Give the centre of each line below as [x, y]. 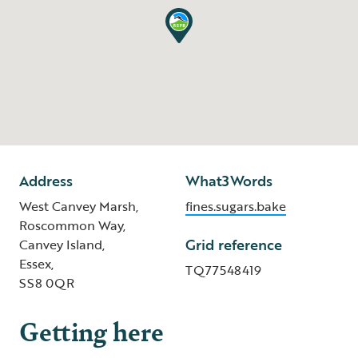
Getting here [91, 330]
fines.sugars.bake [236, 206]
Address [46, 181]
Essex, [36, 264]
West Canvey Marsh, [79, 206]
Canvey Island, [62, 245]
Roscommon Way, [72, 225]
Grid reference [234, 245]
